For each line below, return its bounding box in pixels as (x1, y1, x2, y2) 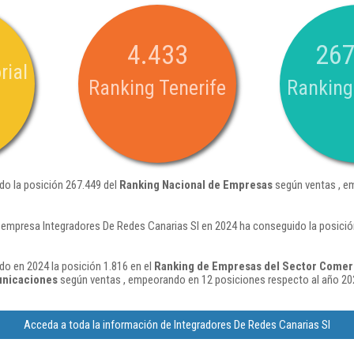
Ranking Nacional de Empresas (119, 178, 273, 192)
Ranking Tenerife (88, 76, 226, 100)
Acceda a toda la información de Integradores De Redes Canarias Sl (24, 318, 330, 332)
